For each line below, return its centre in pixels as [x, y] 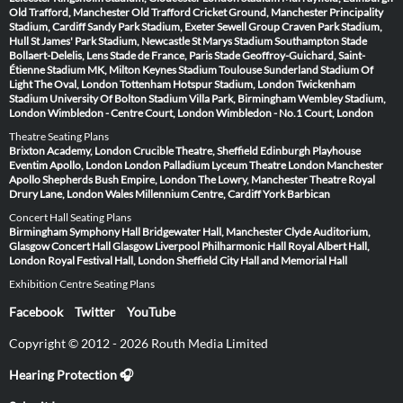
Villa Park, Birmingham [242, 99]
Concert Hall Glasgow [102, 246]
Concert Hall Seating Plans [70, 218]
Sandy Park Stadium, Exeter [151, 27]
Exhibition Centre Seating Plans [82, 284]
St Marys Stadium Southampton [265, 41]
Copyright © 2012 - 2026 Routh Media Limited [139, 344]
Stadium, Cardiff [47, 27]
